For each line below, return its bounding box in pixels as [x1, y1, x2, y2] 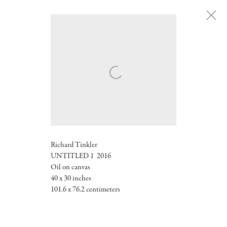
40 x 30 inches [51, 175, 91, 183]
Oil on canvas [51, 164, 90, 172]
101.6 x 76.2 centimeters [51, 186, 120, 194]
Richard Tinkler [51, 141, 97, 149]
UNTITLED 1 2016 [51, 153, 111, 161]
